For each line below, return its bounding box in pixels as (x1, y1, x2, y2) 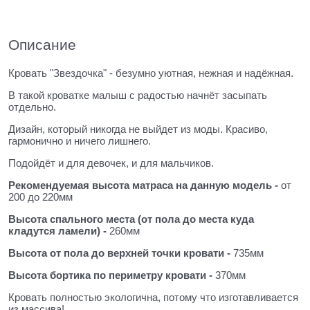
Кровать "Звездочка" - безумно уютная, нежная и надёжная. (8, 66, 293, 79)
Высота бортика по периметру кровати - (8, 268, 215, 281)
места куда (199, 212, 254, 225)
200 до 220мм (8, 190, 73, 203)
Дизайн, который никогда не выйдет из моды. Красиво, (8, 122, 268, 135)
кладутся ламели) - (8, 224, 109, 237)
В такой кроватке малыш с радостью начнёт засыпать (8, 89, 267, 101)
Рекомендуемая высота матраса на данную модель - (8, 179, 281, 191)
